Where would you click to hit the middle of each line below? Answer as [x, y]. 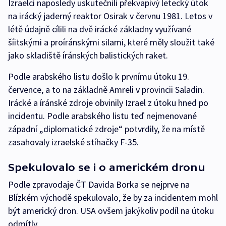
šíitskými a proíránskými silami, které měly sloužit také [111, 42]
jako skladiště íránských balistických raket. [88, 55]
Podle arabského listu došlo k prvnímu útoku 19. [99, 76]
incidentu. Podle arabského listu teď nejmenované [102, 116]
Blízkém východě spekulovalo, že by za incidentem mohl [113, 197]
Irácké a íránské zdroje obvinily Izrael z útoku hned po [108, 103]
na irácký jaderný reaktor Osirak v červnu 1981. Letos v [110, 16]
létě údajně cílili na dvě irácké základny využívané [100, 29]
